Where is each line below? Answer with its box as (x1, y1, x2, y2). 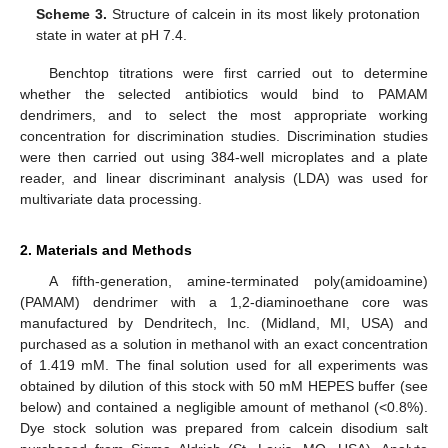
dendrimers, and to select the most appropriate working (20, 107, 428, 124)
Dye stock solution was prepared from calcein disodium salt (20, 420, 428, 437)
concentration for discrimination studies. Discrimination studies (20, 128, 428, 145)
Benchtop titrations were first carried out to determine (48, 65, 428, 82)
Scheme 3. (36, 6, 108, 23)
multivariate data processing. (20, 191, 202, 208)
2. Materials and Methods (20, 242, 192, 259)
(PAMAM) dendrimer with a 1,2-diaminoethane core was (20, 294, 428, 311)
